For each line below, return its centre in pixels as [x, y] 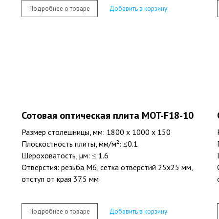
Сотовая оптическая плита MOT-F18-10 [108, 116]
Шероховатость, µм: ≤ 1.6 [65, 156]
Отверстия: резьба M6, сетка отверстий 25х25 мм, [107, 167]
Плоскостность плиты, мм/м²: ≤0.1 [80, 144]
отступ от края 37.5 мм [60, 179]
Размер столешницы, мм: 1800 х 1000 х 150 [96, 132]
